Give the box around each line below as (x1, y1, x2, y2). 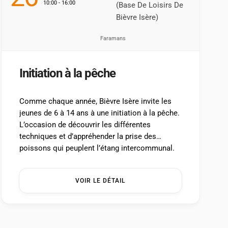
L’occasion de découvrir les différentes (19, 120, 151, 130)
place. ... (19, 167, 48, 177)
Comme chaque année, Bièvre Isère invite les (19, 97, 172, 106)
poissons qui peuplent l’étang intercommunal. (19, 144, 175, 153)
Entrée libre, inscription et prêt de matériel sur (19, 155, 177, 165)
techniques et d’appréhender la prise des (19, 132, 156, 141)
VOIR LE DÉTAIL (75, 177, 126, 185)
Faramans (100, 35, 126, 42)
